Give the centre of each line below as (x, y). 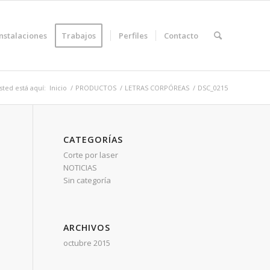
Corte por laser (91, 155)
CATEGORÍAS (93, 140)
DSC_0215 (213, 88)
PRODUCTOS (96, 88)
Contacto (181, 36)
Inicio (58, 88)
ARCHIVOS (87, 228)
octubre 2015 (87, 243)
